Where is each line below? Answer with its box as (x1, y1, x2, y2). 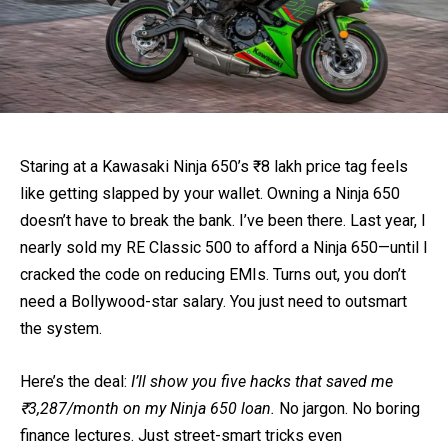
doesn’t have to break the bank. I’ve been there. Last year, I (20, 210, 426, 230)
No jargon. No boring (275, 398, 420, 418)
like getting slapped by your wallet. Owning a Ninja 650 (20, 183, 400, 203)
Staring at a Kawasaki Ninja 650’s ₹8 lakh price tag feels (20, 156, 408, 176)
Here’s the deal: (20, 371, 131, 391)
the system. (20, 318, 102, 338)
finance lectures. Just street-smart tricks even (20, 425, 342, 445)
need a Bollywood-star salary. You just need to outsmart (20, 291, 407, 311)
